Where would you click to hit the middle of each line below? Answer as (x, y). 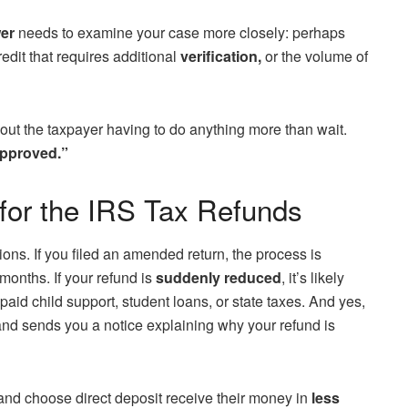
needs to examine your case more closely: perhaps (180, 32)
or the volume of (315, 56)
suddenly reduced (219, 278)
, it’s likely (313, 278)
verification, (221, 56)
